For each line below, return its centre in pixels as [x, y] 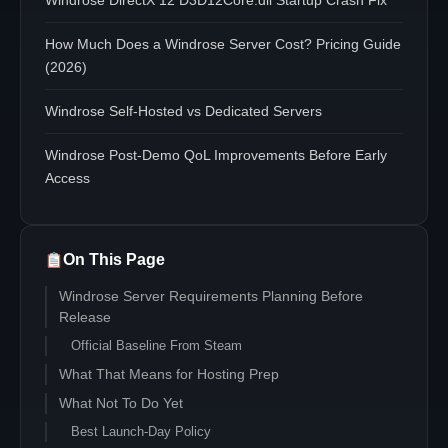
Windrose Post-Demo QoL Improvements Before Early [216, 155]
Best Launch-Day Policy [141, 431]
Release [85, 317]
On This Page [114, 259]
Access [67, 178]
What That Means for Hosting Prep [169, 374]
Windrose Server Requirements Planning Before [211, 296]
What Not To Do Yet [121, 403]
